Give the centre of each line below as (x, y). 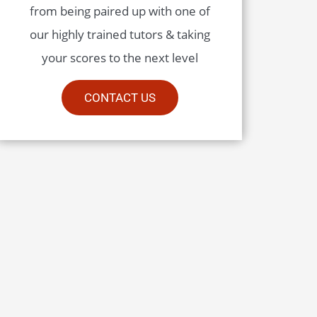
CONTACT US (120, 97)
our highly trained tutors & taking (120, 34)
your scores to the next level (120, 57)
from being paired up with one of (120, 11)
